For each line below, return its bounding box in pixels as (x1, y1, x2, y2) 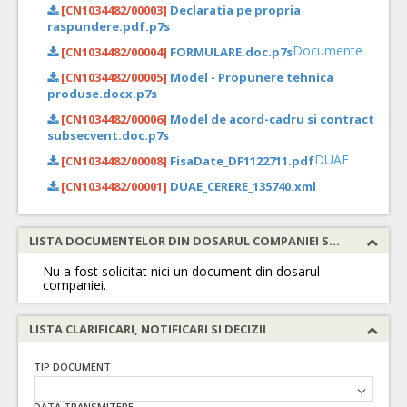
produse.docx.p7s (47, 85, 157, 102)
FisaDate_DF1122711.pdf (167, 153, 314, 169)
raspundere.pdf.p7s (47, 18, 170, 35)
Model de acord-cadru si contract (167, 111, 374, 127)
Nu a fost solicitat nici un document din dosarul (43, 263, 320, 280)
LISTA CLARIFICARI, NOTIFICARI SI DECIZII (29, 321, 266, 337)
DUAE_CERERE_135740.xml (167, 178, 316, 194)
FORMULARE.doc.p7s (167, 44, 293, 60)
